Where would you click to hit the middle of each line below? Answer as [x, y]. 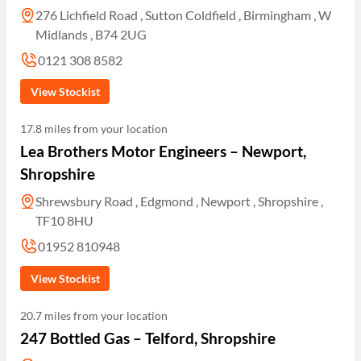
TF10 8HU [65, 221]
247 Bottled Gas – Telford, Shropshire [148, 338]
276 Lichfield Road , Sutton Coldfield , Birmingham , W [184, 15]
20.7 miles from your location [94, 315]
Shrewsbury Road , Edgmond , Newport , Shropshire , [180, 201]
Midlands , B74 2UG [91, 34]
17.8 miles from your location [94, 129]
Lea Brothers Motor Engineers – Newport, [164, 151]
